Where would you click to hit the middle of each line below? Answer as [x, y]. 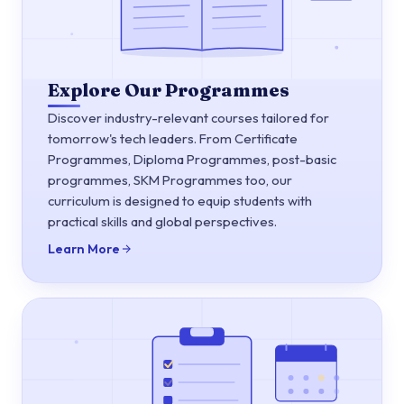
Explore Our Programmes [169, 90]
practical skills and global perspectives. [162, 222]
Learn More [84, 249]
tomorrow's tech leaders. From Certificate [173, 139]
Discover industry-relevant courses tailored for [188, 118]
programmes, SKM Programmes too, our [170, 180]
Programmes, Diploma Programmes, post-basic [192, 160]
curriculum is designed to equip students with [180, 201]
